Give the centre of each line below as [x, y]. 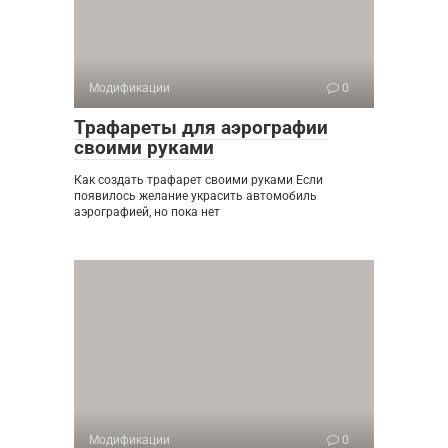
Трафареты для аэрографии [201, 127]
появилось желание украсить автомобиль [195, 196]
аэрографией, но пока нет [147, 212]
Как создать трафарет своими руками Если [198, 180]
